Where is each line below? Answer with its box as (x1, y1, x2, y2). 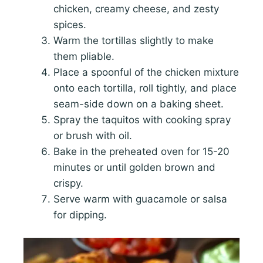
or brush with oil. (53, 129, 132, 141)
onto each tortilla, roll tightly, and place (53, 82, 237, 94)
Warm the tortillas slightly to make (53, 34, 214, 46)
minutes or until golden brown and (53, 161, 215, 173)
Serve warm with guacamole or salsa (53, 193, 227, 205)
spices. (53, 18, 86, 31)
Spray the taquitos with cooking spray (53, 113, 231, 126)
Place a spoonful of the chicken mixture (53, 66, 239, 78)
